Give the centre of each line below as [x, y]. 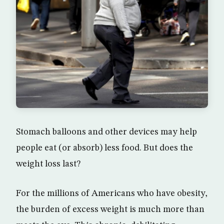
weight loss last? [48, 164]
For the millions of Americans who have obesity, [112, 194]
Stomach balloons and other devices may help [106, 132]
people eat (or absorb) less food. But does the [104, 148]
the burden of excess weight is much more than [110, 210]
